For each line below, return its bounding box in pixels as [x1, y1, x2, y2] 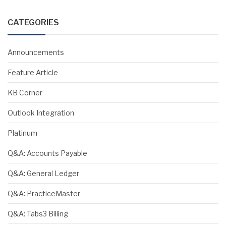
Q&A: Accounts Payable [8, 149, 87, 158]
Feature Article [8, 68, 58, 77]
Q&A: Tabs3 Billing [8, 209, 68, 218]
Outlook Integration [8, 108, 74, 118]
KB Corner [8, 88, 42, 97]
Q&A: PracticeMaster [8, 189, 80, 198]
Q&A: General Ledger [8, 169, 79, 178]
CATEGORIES [8, 18, 59, 28]
